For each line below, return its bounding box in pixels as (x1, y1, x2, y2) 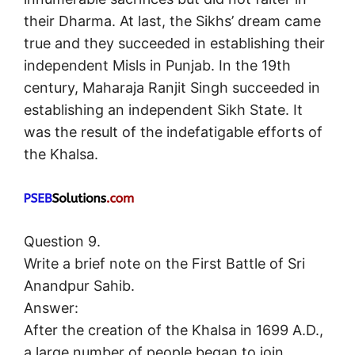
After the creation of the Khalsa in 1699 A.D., (24, 322, 323, 339)
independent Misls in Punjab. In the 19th (24, 57, 291, 74)
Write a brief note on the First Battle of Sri (24, 255, 305, 273)
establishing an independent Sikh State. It (24, 101, 303, 119)
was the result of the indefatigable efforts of (24, 124, 323, 141)
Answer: (24, 300, 78, 317)
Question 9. (24, 233, 101, 250)
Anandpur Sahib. (24, 277, 135, 295)
